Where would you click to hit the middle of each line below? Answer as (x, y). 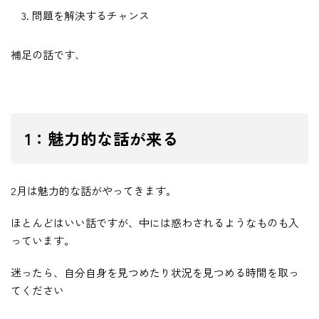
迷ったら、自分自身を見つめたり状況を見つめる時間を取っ (155, 273)
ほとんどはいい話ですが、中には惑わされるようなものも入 (155, 223)
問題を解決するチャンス (91, 16)
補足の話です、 (48, 55)
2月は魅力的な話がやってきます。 (94, 191)
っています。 (43, 241)
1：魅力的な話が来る (102, 138)
